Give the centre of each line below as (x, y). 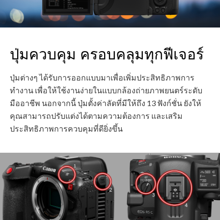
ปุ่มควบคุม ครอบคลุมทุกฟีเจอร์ (107, 54)
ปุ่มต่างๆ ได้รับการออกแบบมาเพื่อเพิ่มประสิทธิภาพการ (102, 78)
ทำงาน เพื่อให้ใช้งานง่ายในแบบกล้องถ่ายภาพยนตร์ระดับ (106, 90)
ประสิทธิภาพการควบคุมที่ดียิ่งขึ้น (66, 129)
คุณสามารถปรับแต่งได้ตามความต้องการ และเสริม (96, 116)
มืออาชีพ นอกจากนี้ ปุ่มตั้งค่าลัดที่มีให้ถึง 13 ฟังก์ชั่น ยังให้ (106, 103)
